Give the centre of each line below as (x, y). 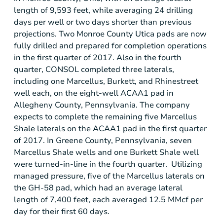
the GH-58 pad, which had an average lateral (98, 188)
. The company (163, 105)
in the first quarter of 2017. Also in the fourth (98, 57)
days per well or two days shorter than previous (103, 22)
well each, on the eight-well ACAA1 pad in (94, 93)
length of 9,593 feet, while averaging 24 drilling (103, 10)
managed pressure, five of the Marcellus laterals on (109, 176)
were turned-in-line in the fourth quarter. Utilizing (108, 164)
